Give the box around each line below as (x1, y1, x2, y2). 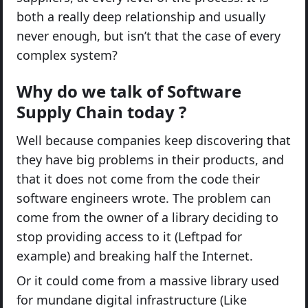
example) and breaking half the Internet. (16, 247, 253, 264)
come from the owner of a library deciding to (16, 209, 278, 225)
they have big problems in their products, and (16, 151, 284, 168)
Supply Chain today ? (16, 100, 186, 123)
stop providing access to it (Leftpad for (16, 228, 242, 245)
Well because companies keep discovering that (16, 132, 291, 148)
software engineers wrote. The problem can (16, 190, 271, 206)
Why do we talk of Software (16, 80, 241, 102)
